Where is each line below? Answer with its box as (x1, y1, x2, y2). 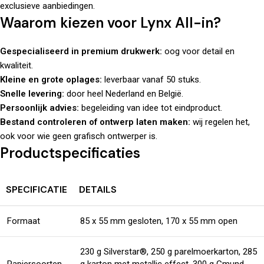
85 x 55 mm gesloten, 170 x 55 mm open (80, 216, 237, 227)
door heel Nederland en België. (64, 88, 183, 100)
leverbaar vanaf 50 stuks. (102, 74, 201, 85)
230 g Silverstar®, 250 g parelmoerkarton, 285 (80, 246, 257, 258)
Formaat (7, 216, 40, 227)
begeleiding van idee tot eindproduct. (79, 103, 222, 114)
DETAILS (79, 183, 117, 196)
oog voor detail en (162, 46, 235, 57)
